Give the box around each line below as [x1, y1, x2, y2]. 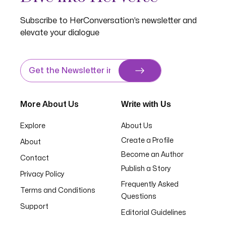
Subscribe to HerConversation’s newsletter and [20, 17, 197, 25]
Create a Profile [121, 137, 174, 144]
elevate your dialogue [20, 29, 99, 37]
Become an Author [121, 151, 184, 158]
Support [20, 203, 48, 210]
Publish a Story [121, 165, 171, 172]
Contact [20, 155, 49, 161]
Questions [121, 193, 156, 200]
